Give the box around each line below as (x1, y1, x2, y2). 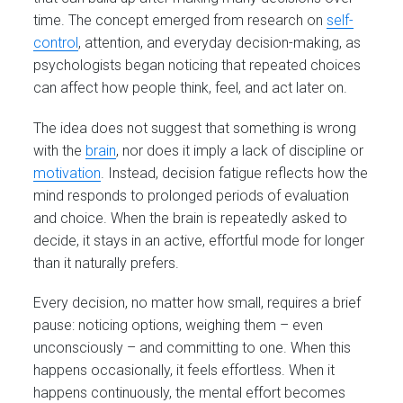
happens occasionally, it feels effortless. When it (33, 361, 336, 379)
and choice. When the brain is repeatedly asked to (33, 209, 348, 227)
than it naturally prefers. (33, 254, 180, 272)
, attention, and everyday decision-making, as (78, 34, 362, 52)
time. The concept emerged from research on (33, 12, 327, 30)
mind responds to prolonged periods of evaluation (33, 186, 350, 204)
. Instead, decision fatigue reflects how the (101, 164, 369, 182)
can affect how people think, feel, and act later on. (33, 79, 348, 97)
